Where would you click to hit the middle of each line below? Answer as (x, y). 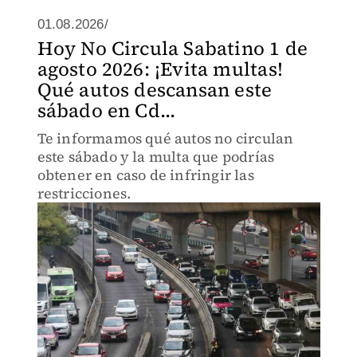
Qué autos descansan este (155, 90)
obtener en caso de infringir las (145, 175)
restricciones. (84, 193)
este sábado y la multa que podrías (156, 157)
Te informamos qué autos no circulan (165, 138)
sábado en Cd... (106, 110)
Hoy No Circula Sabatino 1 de (173, 48)
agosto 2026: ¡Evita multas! (160, 69)
